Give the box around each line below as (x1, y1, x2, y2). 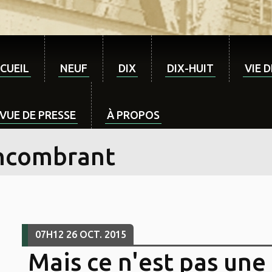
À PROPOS (107, 109, 160, 121)
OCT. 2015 (79, 229, 126, 240)
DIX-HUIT (167, 62, 214, 74)
